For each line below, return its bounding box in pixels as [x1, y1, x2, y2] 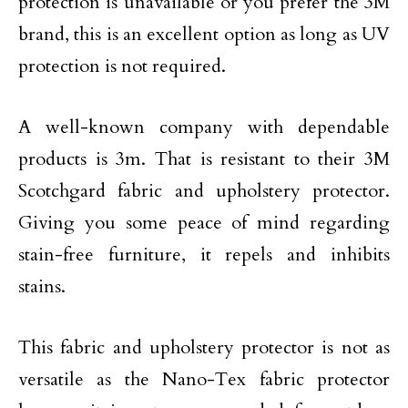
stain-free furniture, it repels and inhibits [18, 242, 390, 267]
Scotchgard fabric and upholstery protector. [18, 178, 390, 203]
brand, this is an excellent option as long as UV [18, 22, 390, 46]
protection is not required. [18, 54, 226, 78]
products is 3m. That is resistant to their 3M [18, 147, 390, 171]
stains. [18, 274, 66, 299]
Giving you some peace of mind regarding [18, 210, 390, 235]
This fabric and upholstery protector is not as [18, 335, 390, 360]
